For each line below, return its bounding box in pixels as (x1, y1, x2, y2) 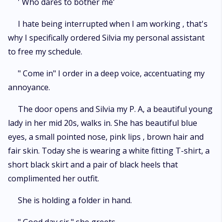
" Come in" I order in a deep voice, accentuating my (18, 68, 205, 79)
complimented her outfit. (8, 173, 99, 184)
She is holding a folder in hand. (18, 195, 132, 206)
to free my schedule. (8, 46, 82, 57)
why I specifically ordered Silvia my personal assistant (8, 32, 205, 43)
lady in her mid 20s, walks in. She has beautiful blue (8, 117, 197, 128)
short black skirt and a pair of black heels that (8, 159, 178, 170)
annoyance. (8, 82, 50, 93)
